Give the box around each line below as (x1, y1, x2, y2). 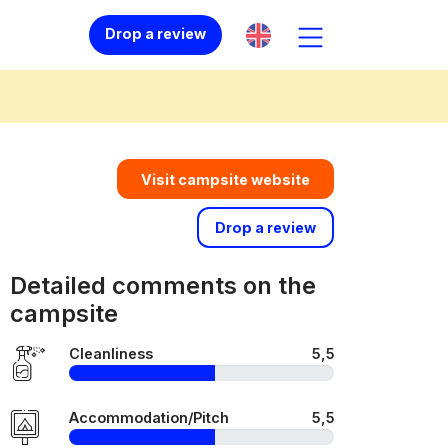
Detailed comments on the (10, 271, 316, 300)
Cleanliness (69, 345, 153, 362)
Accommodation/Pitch (69, 409, 229, 426)
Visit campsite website (141, 170, 310, 188)
